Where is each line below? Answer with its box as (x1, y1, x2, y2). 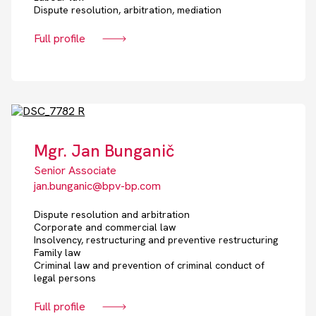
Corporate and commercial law (34, 221, 176, 234)
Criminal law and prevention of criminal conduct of (34, 259, 265, 272)
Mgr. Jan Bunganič (34, 140, 175, 162)
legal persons (34, 272, 97, 285)
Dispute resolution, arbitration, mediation (34, 4, 222, 17)
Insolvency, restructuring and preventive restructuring (34, 233, 279, 247)
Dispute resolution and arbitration (34, 208, 190, 221)
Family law (34, 246, 81, 260)
